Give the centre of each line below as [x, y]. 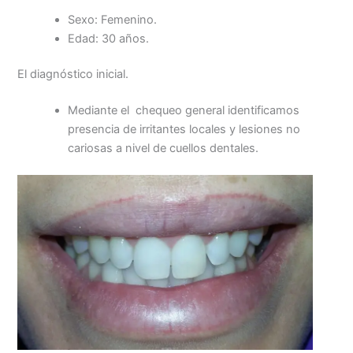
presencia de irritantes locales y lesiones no [184, 130]
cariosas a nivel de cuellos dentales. [163, 149]
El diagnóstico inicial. [73, 74]
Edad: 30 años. [109, 38]
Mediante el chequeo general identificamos [184, 111]
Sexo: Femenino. [113, 19]
